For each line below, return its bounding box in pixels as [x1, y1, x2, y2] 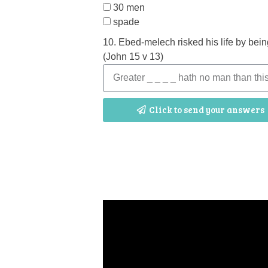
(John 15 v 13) [103, 51, 163, 62]
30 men [113, 2, 145, 13]
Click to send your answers [148, 103, 264, 115]
